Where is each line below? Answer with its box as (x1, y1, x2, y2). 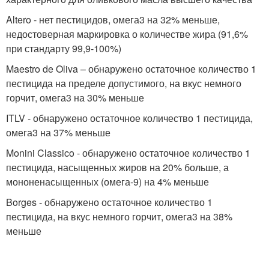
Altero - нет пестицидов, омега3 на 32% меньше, (6, 13, 220, 27)
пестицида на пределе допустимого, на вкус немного (6, 76, 241, 91)
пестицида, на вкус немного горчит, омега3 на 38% (6, 210, 232, 224)
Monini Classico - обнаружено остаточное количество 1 (6, 146, 250, 160)
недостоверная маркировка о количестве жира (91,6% (6, 27, 248, 41)
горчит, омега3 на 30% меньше (6, 91, 144, 105)
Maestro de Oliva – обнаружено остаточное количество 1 (6, 62, 256, 76)
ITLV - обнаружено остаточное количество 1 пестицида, (6, 111, 253, 125)
